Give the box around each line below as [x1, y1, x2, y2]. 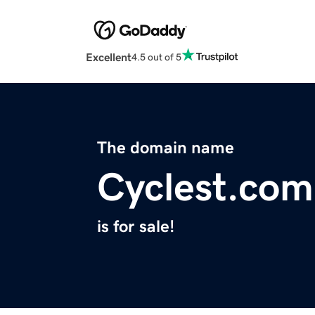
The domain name [97, 139, 234, 157]
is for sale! [97, 218, 174, 236]
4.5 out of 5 [131, 51, 181, 62]
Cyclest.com [97, 167, 314, 207]
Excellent [86, 51, 131, 63]
